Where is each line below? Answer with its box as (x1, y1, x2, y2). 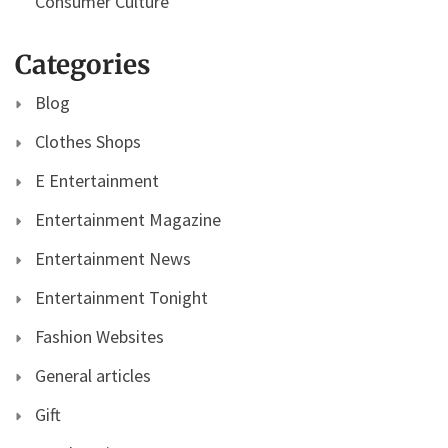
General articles (35, 363, 151, 387)
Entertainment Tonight (35, 285, 208, 309)
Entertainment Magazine (35, 207, 221, 231)
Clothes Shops (35, 129, 141, 153)
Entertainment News (35, 246, 191, 270)
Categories (15, 47, 150, 81)
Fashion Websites (35, 324, 164, 348)
